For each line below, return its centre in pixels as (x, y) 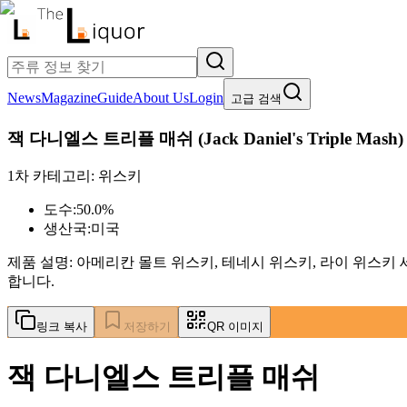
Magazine (69, 98)
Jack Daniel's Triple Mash (301, 138)
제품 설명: (42, 263)
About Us (161, 98)
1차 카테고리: (53, 176)
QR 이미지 (235, 327)
